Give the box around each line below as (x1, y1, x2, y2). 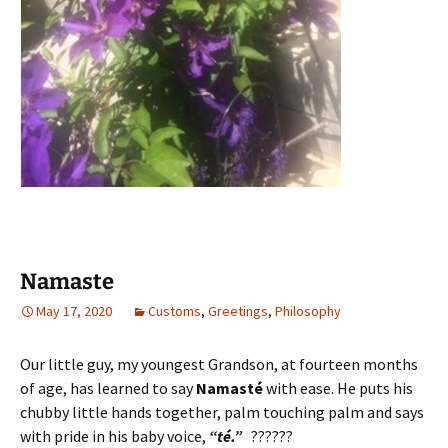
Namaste (20, 267, 114, 295)
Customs (148, 301, 201, 320)
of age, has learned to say (20, 377, 196, 398)
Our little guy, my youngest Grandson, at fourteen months (20, 353, 418, 374)
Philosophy (275, 301, 341, 320)
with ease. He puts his (263, 377, 413, 398)
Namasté (196, 377, 263, 398)
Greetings (208, 301, 268, 320)
